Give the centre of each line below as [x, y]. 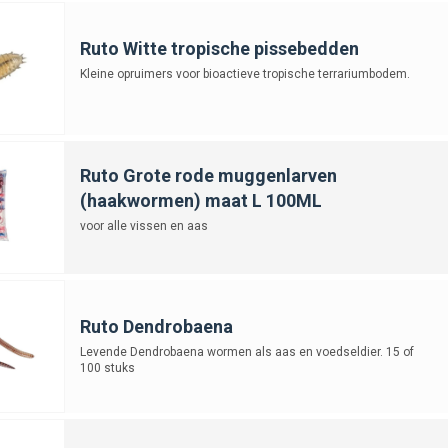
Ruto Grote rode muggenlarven [208, 175]
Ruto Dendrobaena [156, 326]
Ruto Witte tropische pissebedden [219, 48]
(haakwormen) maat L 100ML [200, 200]
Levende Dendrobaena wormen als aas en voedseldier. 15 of [246, 351]
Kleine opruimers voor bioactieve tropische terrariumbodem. [244, 73]
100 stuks [107, 367]
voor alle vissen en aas [143, 225]
